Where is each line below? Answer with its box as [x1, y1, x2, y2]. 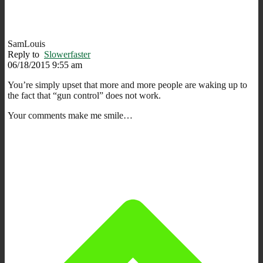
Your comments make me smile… [8, 110, 133, 120]
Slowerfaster [44, 49, 90, 59]
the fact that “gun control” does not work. [8, 90, 161, 100]
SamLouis [8, 38, 45, 49]
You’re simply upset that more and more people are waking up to [8, 79, 247, 90]
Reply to [8, 49, 44, 59]
